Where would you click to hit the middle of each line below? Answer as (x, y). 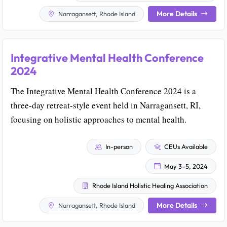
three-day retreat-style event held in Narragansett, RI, (106, 105)
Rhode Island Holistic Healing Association (149, 186)
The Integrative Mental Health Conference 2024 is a (103, 91)
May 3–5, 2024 (185, 166)
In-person (118, 147)
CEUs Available (185, 147)
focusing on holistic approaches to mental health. (99, 120)
